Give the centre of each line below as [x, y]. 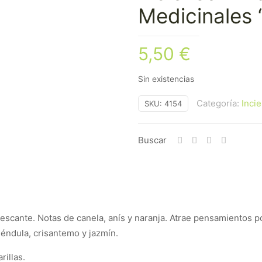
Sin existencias [166, 79]
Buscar [152, 140]
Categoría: [219, 103]
